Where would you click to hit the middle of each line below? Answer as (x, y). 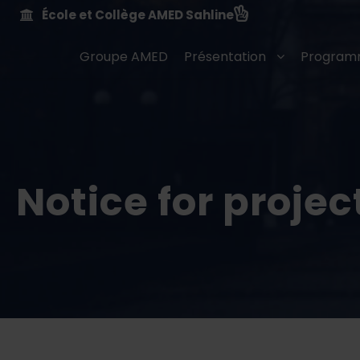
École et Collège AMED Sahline (138, 15)
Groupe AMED (124, 56)
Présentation (225, 56)
